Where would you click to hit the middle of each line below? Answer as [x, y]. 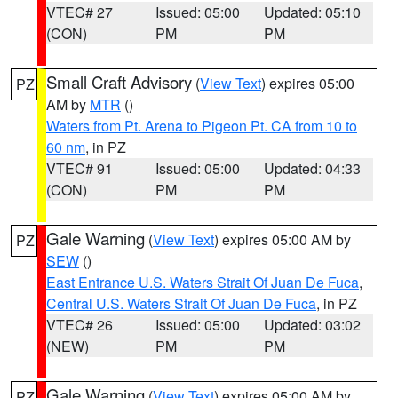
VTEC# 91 [80, 168]
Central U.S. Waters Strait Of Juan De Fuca [181, 303]
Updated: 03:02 [313, 325]
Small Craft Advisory [119, 82]
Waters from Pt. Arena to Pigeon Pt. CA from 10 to [202, 126]
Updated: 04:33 [313, 168]
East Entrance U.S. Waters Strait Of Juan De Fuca [203, 282]
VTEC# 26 [80, 325]
